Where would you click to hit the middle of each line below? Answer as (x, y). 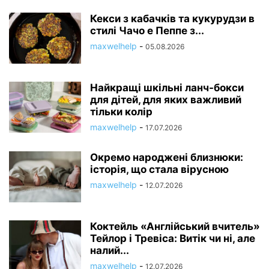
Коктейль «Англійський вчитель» (175, 226)
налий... (110, 250)
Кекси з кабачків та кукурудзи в (172, 19)
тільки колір (121, 112)
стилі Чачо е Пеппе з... (147, 31)
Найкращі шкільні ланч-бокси (167, 88)
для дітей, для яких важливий (166, 100)
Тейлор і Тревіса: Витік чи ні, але (173, 238)
